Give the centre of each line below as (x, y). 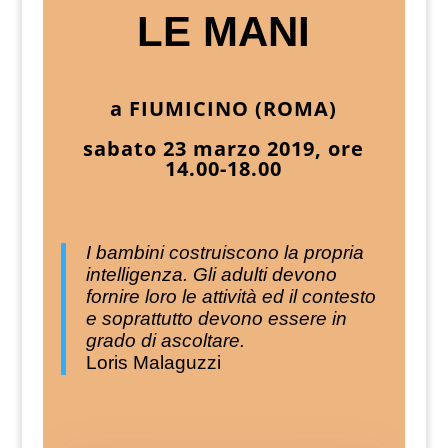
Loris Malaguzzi (153, 363)
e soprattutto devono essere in (216, 319)
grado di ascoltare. (165, 341)
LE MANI (224, 32)
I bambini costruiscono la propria (224, 253)
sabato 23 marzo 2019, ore (224, 149)
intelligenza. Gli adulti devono (211, 275)
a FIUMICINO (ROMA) (224, 109)
